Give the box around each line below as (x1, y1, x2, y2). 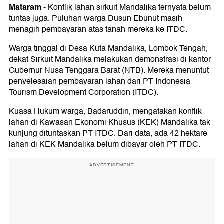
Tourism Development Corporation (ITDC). (9, 86, 158, 99)
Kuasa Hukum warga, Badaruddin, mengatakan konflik (9, 105, 202, 118)
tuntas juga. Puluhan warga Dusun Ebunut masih (9, 12, 182, 25)
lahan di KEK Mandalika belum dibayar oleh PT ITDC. (9, 138, 200, 151)
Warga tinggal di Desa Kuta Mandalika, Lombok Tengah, (9, 42, 208, 55)
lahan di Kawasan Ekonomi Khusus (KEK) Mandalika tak (9, 116, 210, 129)
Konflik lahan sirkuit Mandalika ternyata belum (48, 1, 211, 14)
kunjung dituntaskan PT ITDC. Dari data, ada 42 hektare (9, 127, 207, 140)
